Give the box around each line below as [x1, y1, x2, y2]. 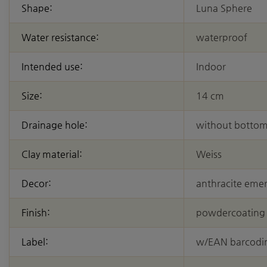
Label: [21, 236, 48, 248]
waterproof [196, 32, 247, 44]
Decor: [21, 178, 51, 190]
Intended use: [21, 61, 83, 73]
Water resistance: [21, 32, 99, 44]
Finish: [21, 207, 50, 219]
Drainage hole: [21, 119, 88, 131]
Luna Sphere [196, 2, 252, 14]
